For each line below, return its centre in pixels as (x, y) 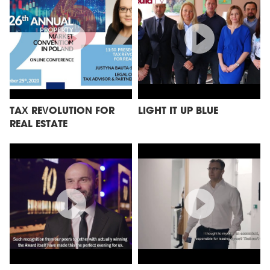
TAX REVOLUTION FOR (62, 111)
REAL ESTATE (39, 125)
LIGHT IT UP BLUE (178, 111)
